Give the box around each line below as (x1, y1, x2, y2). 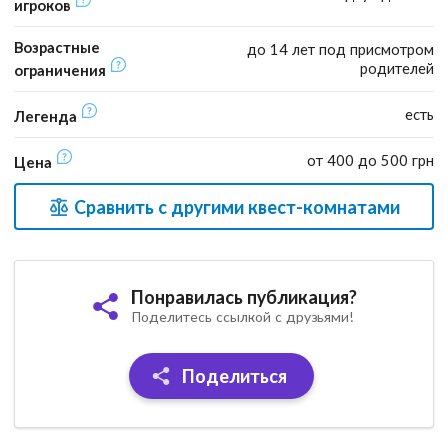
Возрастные (14, 38, 100, 57)
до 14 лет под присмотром (247, 40, 434, 59)
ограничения (14, 61, 110, 79)
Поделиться (178, 365, 288, 388)
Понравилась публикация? (131, 286, 357, 309)
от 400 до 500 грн (307, 151, 434, 170)
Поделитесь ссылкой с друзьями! (131, 308, 353, 326)
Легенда (14, 107, 81, 125)
